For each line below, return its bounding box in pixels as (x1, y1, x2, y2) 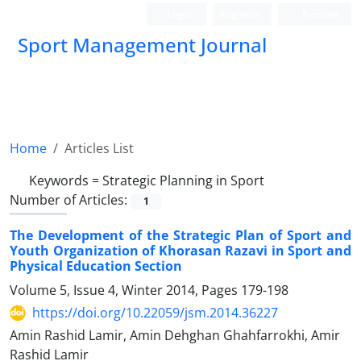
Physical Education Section (10, 257, 182, 276)
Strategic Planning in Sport (102, 172, 264, 189)
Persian (300, 7, 338, 21)
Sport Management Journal (18, 31, 267, 58)
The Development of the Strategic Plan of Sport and (10, 226, 351, 245)
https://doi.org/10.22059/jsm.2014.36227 (32, 304, 278, 322)
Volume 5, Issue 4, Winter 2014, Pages (10, 281, 241, 300)
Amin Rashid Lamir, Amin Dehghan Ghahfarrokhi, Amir (10, 326, 340, 345)
